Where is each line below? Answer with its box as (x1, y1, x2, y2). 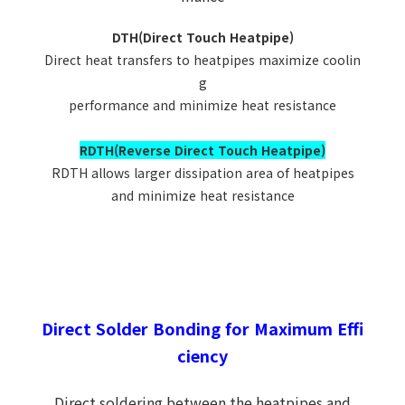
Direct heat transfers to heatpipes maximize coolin (44, 50, 361, 69)
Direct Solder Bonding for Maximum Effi (42, 316, 363, 340)
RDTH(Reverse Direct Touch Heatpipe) (80, 140, 325, 159)
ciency (177, 343, 228, 367)
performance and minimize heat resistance (69, 95, 336, 114)
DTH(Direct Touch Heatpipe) (111, 27, 294, 46)
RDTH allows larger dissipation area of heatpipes (51, 163, 354, 182)
